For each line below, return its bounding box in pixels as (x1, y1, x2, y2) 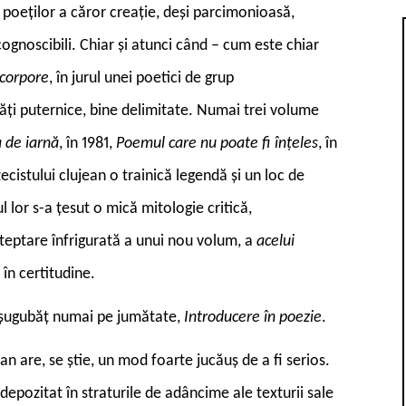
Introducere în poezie (184, 308, 322, 326)
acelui (256, 232, 295, 250)
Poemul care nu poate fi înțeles (116, 134, 318, 152)
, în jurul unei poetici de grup (49, 69, 234, 87)
